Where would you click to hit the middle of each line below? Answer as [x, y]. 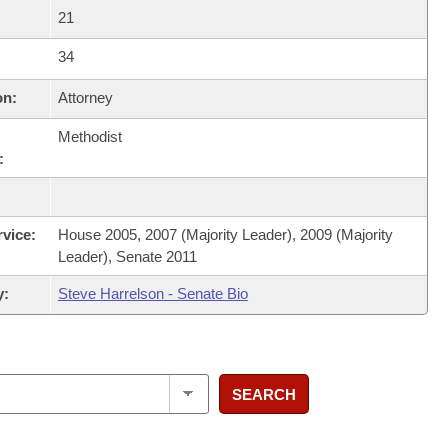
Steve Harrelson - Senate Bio [152, 293]
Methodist [89, 136]
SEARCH [263, 394]
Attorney [85, 97]
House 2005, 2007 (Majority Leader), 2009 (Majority [225, 234]
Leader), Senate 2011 [127, 256]
